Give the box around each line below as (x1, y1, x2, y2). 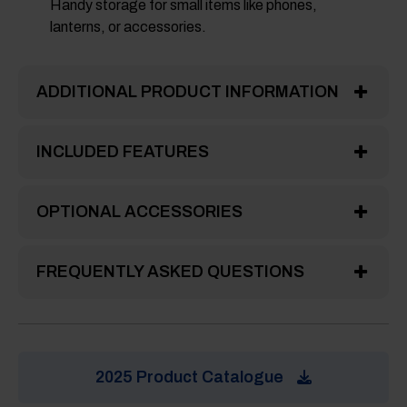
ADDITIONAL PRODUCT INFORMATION (36, 83, 339, 102)
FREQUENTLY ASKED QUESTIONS (36, 263, 304, 282)
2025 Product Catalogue (95, 368, 283, 387)
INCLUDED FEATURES (36, 143, 209, 162)
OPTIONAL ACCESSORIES (36, 203, 243, 222)
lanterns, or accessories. (50, 19, 206, 35)
